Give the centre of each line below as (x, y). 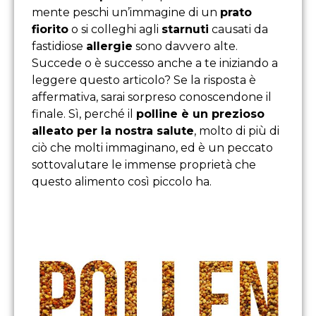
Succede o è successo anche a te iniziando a (155, 63)
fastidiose (59, 46)
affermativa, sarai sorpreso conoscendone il (152, 97)
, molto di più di (237, 130)
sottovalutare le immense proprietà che (144, 164)
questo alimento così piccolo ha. (122, 181)
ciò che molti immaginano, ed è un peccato (152, 147)
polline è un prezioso (200, 114)
